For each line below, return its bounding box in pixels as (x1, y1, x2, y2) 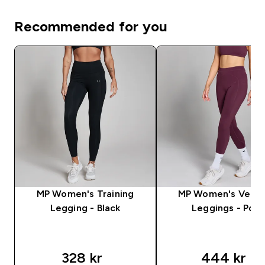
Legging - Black (50, 202, 121, 213)
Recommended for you (14, 18, 167, 34)
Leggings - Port (192, 202, 263, 213)
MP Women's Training (36, 188, 134, 199)
